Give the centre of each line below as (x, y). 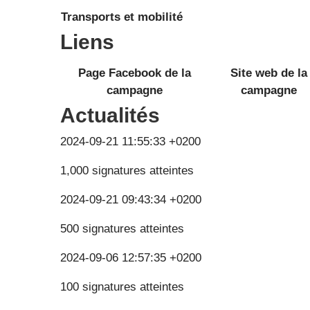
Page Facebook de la (134, 73)
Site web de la (269, 73)
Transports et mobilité (122, 17)
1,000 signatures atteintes (127, 170)
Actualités (110, 115)
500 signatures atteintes (122, 228)
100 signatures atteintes (122, 286)
